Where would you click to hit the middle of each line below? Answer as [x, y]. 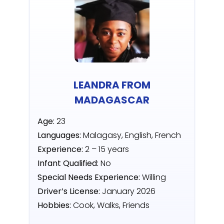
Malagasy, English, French [132, 135]
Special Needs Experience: [89, 177]
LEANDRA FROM [112, 85]
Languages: [59, 135]
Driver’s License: [69, 191]
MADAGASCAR [112, 100]
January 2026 [128, 191]
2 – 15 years [106, 149]
